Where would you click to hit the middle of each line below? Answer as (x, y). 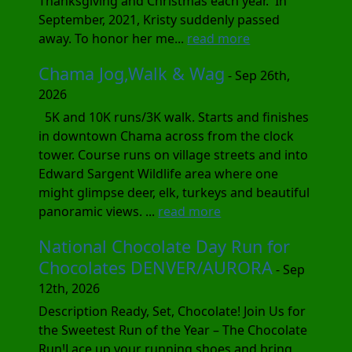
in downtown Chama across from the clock (167, 136)
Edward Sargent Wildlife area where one (159, 173)
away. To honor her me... (113, 38)
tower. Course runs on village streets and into (174, 154)
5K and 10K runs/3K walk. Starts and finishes (174, 117)
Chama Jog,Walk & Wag (132, 73)
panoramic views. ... (99, 211)
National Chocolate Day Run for (165, 246)
